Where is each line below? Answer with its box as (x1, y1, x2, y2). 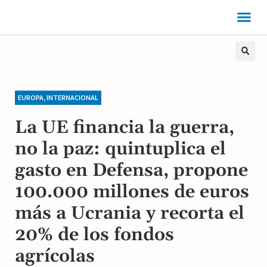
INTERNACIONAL (46, 92, 98, 102)
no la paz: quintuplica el (15, 137, 226, 160)
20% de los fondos (15, 223, 174, 246)
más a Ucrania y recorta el (15, 201, 244, 225)
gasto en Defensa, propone (15, 159, 248, 182)
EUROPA (18, 92, 44, 102)
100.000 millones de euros (15, 180, 249, 203)
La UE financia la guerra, (15, 116, 234, 139)
